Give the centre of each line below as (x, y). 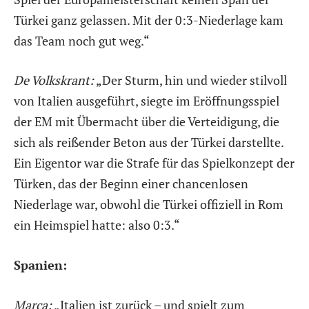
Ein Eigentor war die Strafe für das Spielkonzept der (154, 163)
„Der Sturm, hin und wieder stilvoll (190, 80)
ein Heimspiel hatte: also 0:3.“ (97, 225)
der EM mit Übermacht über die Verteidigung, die (147, 122)
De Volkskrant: (54, 80)
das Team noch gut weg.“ (82, 40)
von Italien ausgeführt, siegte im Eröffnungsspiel (147, 101)
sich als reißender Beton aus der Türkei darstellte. (149, 142)
